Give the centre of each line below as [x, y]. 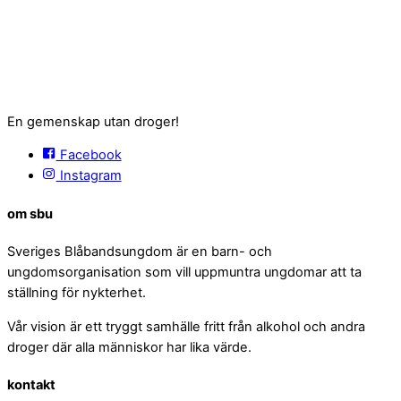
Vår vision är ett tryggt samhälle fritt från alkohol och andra [186, 326]
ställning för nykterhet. [77, 293]
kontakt [31, 385]
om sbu [30, 213]
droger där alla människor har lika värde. [129, 347]
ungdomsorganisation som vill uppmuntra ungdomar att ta [184, 272]
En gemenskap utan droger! [93, 121]
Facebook [89, 155]
